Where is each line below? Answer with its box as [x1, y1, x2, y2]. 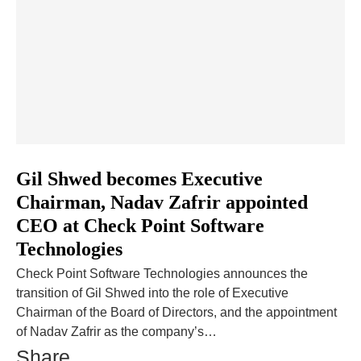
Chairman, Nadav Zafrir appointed [16, 191, 308, 213]
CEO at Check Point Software [16, 214, 264, 236]
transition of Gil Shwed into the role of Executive [16, 285, 288, 300]
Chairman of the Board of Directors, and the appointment [16, 305, 337, 319]
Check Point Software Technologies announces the [16, 266, 308, 280]
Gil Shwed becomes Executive [16, 168, 263, 189]
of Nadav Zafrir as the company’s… [16, 324, 217, 338]
